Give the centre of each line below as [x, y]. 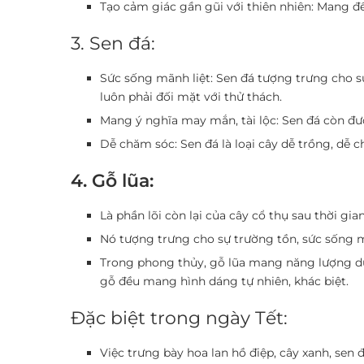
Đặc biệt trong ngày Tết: [179, 318]
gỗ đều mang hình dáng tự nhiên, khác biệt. [224, 281]
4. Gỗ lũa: [112, 180]
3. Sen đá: [113, 43]
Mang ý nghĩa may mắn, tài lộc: [189, 120]
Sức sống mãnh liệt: [156, 78]
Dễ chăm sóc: [139, 143]
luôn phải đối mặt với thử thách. [191, 96]
